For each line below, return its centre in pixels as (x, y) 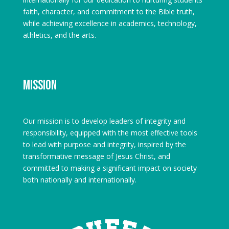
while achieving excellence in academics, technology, (110, 23)
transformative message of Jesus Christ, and (96, 156)
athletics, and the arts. (59, 35)
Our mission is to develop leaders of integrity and (104, 121)
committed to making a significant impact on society (110, 168)
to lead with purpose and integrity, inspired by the (104, 145)
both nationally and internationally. (79, 180)
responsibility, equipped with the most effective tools (110, 133)
